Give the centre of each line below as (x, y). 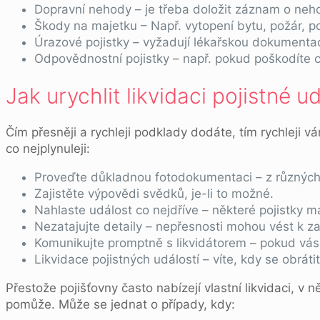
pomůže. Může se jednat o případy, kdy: (120, 304)
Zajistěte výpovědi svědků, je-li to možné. (154, 193)
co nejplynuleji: (48, 148)
